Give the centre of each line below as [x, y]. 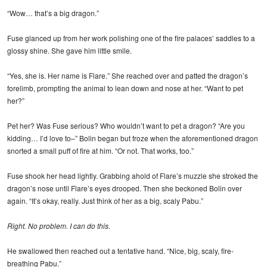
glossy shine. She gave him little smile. [69, 50]
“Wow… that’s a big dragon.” [53, 13]
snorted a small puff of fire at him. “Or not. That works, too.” [100, 150]
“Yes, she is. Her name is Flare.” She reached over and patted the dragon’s [128, 75]
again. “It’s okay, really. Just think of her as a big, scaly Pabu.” [105, 200]
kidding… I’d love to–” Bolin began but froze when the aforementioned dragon [133, 138]
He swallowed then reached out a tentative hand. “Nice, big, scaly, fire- [120, 250]
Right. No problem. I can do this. [59, 225]
